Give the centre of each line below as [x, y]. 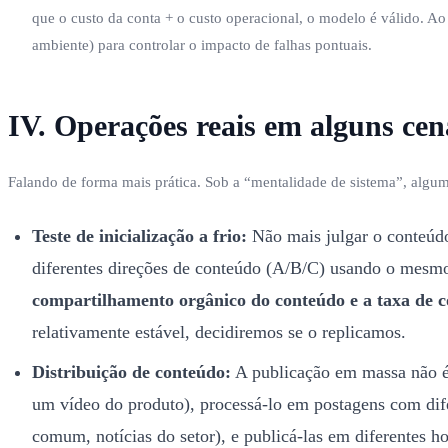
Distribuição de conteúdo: [131, 371]
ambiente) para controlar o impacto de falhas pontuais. [202, 44]
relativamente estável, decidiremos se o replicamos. [219, 331]
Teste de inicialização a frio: [139, 235]
